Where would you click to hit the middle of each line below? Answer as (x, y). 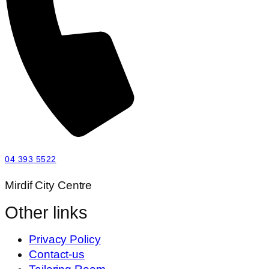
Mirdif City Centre (49, 186)
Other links (46, 212)
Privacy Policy (65, 240)
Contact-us (57, 255)
